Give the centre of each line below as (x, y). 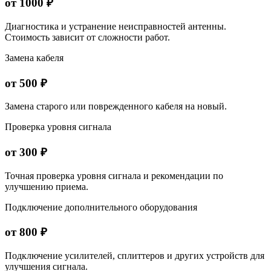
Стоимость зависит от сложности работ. (87, 37)
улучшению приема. (47, 186)
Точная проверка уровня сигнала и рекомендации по (114, 175)
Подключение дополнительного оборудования (101, 207)
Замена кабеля (34, 57)
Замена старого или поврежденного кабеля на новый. (116, 106)
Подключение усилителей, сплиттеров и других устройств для (135, 256)
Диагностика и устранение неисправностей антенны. (116, 26)
